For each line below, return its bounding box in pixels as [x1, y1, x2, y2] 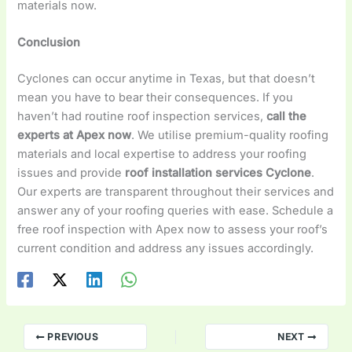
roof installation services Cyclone [122, 166, 312, 181]
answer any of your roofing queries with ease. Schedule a [17, 203, 334, 218]
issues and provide [17, 166, 123, 181]
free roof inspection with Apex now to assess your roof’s [17, 222, 328, 237]
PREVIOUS [44, 331, 99, 343]
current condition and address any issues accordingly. [17, 241, 317, 256]
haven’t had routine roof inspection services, [17, 109, 267, 124]
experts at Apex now [17, 128, 132, 143]
